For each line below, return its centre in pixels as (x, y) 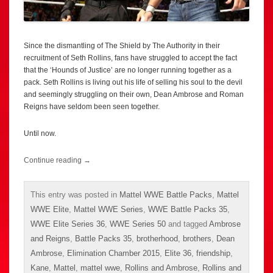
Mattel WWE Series (108, 210)
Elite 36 (178, 253)
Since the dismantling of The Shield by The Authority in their (122, 46)
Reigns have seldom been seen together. (92, 107)
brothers (197, 239)
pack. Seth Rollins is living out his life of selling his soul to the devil (133, 83)
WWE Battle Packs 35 (188, 210)
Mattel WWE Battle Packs (166, 195)
